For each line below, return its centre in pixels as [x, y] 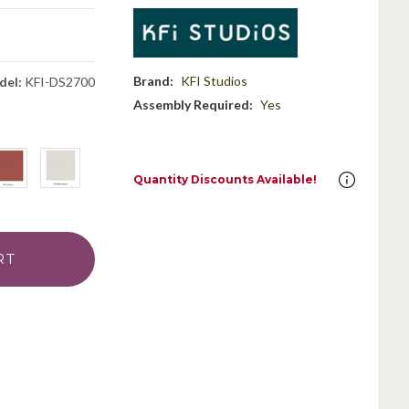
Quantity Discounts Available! [225, 179]
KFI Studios [214, 80]
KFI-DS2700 [58, 81]
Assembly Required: [193, 104]
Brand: [153, 80]
